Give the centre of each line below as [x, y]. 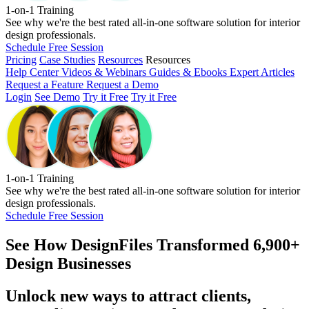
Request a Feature [46, 84]
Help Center [33, 72]
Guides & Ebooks [189, 72]
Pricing [21, 60]
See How [36, 245]
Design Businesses [68, 263]
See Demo [57, 97]
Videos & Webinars [105, 72]
